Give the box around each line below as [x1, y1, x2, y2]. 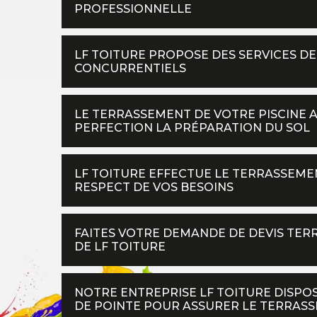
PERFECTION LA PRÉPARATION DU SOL [74, 121, 310, 134]
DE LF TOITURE [74, 240, 166, 253]
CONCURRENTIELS [74, 62, 186, 75]
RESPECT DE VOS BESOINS [74, 180, 234, 194]
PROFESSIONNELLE [74, 2, 192, 16]
